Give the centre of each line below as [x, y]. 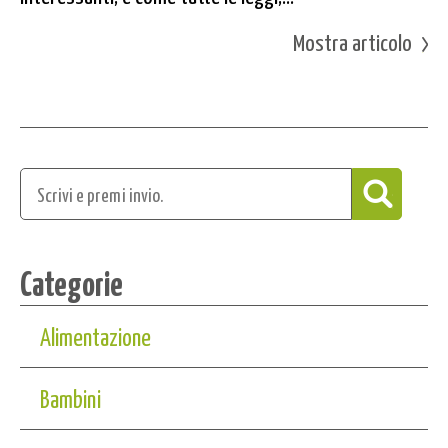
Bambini [70, 397]
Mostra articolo [352, 41]
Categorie [71, 281]
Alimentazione [95, 335]
